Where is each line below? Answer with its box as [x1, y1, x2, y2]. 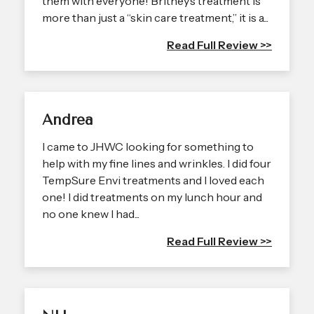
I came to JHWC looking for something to [42, 139, 254, 153]
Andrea [42, 111, 93, 128]
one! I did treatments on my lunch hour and [42, 189, 262, 204]
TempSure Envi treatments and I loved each [42, 172, 264, 187]
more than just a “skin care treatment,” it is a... [42, 10, 268, 25]
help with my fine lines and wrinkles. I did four [42, 156, 271, 170]
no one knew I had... [42, 206, 139, 221]
